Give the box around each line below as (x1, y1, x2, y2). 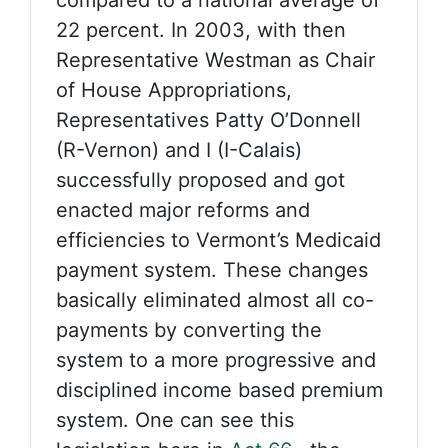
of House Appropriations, (56, 78, 292, 102)
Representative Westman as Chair (56, 48, 375, 72)
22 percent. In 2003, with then (56, 18, 346, 42)
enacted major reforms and (56, 198, 310, 222)
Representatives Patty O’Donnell (56, 108, 361, 132)
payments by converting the (56, 318, 322, 342)
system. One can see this (56, 408, 294, 432)
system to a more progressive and (56, 348, 376, 372)
